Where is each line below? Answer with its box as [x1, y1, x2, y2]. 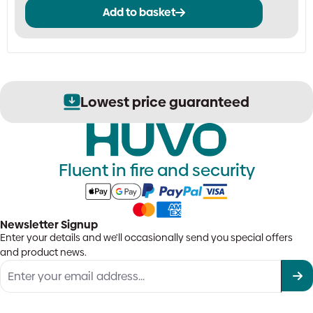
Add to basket [103, 4, 175, 20]
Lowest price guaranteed [80, 92, 249, 112]
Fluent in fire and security [58, 159, 255, 182]
